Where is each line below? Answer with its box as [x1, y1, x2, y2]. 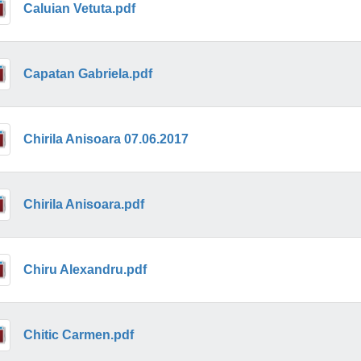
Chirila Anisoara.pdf [23, 197, 144, 211]
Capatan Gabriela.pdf [23, 66, 152, 81]
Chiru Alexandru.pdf [23, 262, 147, 276]
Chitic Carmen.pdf [23, 327, 134, 342]
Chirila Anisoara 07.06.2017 [23, 131, 189, 146]
